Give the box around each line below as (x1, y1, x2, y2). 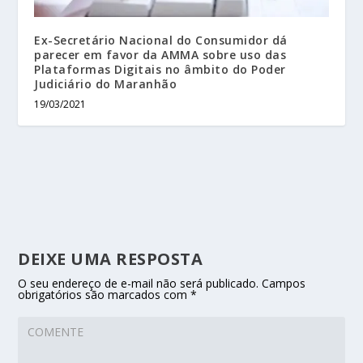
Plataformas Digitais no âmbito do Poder (34, 61, 286, 77)
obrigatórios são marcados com (18, 286, 191, 302)
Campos (262, 275, 306, 291)
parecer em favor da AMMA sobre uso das (34, 46, 287, 62)
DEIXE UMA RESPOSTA (18, 247, 203, 270)
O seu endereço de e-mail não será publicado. (18, 275, 259, 291)
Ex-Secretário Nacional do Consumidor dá (34, 32, 288, 48)
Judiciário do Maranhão (34, 75, 177, 92)
